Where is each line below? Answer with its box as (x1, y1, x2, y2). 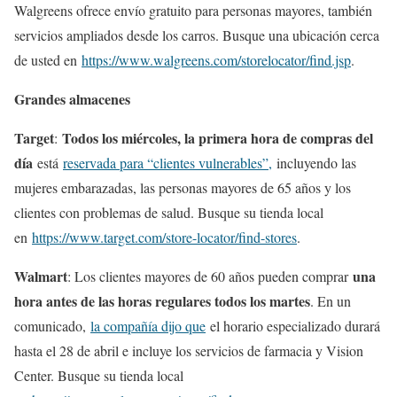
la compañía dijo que (90, 316, 206, 336)
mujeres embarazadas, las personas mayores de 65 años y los (14, 178, 351, 198)
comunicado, (14, 316, 90, 336)
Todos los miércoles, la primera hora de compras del (62, 128, 373, 149)
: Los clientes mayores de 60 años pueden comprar (67, 267, 353, 286)
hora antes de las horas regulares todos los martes (14, 291, 310, 312)
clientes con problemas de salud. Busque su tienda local (14, 203, 323, 222)
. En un (310, 292, 351, 311)
